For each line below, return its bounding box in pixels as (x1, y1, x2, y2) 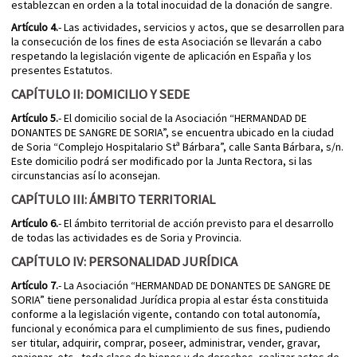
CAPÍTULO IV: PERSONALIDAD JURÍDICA (11, 253, 237, 271)
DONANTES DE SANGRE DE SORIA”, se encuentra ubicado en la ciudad (11, 125, 334, 140)
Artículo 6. (11, 216, 58, 231)
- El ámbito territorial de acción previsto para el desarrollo (58, 216, 334, 231)
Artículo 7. (11, 278, 58, 293)
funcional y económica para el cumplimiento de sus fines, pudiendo (11, 321, 331, 336)
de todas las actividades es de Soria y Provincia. (11, 230, 241, 245)
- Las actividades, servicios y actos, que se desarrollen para (58, 20, 344, 35)
